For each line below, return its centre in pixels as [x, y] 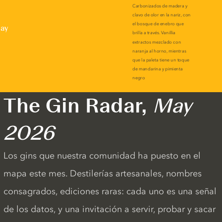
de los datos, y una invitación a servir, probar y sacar [109, 209]
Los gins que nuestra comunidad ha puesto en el [102, 156]
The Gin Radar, [78, 106]
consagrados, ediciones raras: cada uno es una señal [110, 191]
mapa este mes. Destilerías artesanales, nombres [102, 173]
